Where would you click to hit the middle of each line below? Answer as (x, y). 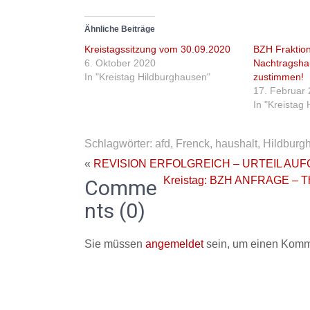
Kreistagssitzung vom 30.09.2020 (157, 49)
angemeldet (174, 244)
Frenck (193, 144)
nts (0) (115, 211)
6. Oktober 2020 (120, 63)
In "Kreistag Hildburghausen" (147, 77)
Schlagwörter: (120, 144)
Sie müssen (115, 244)
